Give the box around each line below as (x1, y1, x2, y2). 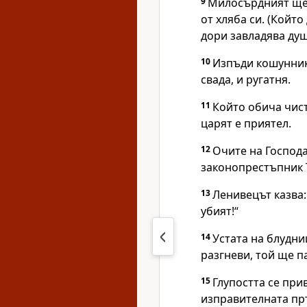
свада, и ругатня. (201, 72, 291, 87)
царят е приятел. (201, 116, 291, 131)
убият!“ (201, 204, 238, 219)
